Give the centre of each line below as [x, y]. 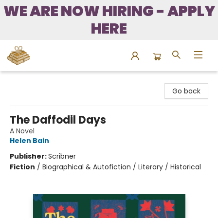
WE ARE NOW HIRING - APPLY [109, 11]
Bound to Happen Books [47, 80]
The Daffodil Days [58, 120]
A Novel [22, 131]
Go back [186, 91]
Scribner [62, 156]
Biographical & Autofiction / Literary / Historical [122, 167]
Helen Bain [29, 141]
